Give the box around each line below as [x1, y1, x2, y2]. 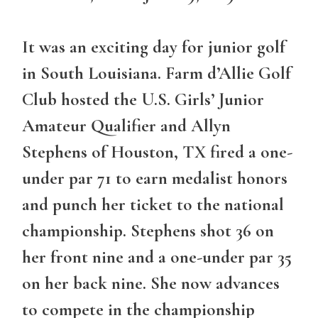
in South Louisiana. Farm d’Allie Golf [22, 62, 291, 84]
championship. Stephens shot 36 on [22, 220, 274, 242]
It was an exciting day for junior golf [22, 36, 285, 58]
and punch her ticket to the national [22, 194, 284, 216]
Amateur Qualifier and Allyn [22, 115, 231, 137]
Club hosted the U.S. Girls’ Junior [22, 89, 264, 111]
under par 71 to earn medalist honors [22, 168, 287, 190]
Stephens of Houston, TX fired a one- [22, 141, 292, 163]
